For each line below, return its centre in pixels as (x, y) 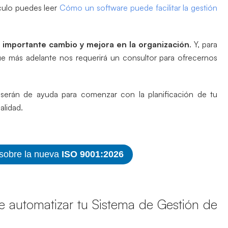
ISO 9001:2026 (92, 154)
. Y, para (204, 44)
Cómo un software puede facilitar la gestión (139, 7)
